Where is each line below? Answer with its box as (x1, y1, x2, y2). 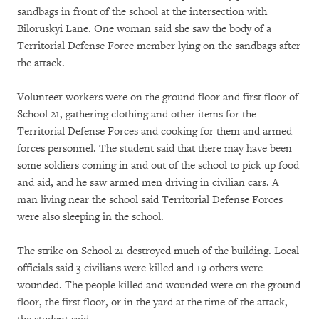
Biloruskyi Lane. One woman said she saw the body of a (17, 22, 271, 36)
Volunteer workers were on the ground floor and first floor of (17, 90, 298, 105)
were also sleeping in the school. (17, 210, 164, 224)
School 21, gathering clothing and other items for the (17, 108, 256, 122)
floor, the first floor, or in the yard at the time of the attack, (17, 296, 288, 310)
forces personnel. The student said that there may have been (17, 142, 292, 156)
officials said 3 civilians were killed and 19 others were (17, 261, 263, 276)
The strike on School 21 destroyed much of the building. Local (17, 244, 299, 258)
